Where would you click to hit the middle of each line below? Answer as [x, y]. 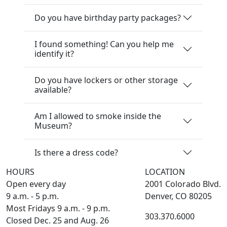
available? [53, 90]
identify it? [54, 54]
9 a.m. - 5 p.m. [32, 196]
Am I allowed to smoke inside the [98, 116]
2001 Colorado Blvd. [183, 184]
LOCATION [165, 172]
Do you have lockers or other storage [106, 80]
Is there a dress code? [76, 152]
